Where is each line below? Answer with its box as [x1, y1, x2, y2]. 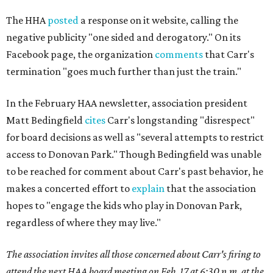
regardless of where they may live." [6, 216, 161, 229]
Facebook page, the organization [6, 48, 155, 61]
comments [155, 48, 203, 61]
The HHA [6, 14, 48, 27]
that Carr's [203, 48, 254, 61]
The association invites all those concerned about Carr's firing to [6, 248, 261, 261]
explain [132, 182, 165, 195]
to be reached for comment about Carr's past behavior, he [6, 165, 263, 178]
